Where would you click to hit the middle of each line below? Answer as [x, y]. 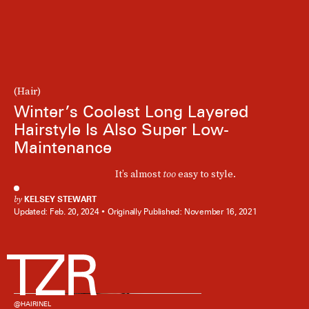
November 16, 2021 [220, 212]
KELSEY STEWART [60, 199]
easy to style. [206, 173]
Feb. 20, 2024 [74, 212]
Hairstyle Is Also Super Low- [121, 129]
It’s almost [139, 173]
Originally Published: [146, 212]
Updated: [32, 212]
